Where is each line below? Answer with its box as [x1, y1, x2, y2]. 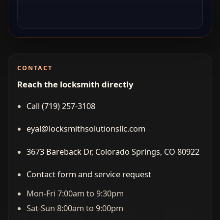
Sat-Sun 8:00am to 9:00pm [26, 202, 123, 214]
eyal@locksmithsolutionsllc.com [26, 123, 145, 135]
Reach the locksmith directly [17, 78, 134, 90]
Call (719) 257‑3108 [26, 100, 95, 111]
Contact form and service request [26, 169, 151, 180]
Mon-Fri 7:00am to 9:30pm [26, 188, 124, 199]
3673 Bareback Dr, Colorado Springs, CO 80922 [26, 146, 199, 157]
